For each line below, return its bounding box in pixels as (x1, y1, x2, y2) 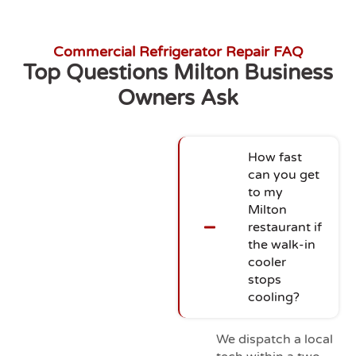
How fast (248, 149, 302, 165)
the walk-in (248, 236, 315, 253)
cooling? (248, 288, 300, 305)
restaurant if (248, 219, 322, 235)
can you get (248, 166, 319, 183)
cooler (248, 253, 286, 270)
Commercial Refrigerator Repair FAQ (52, 42, 304, 60)
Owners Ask (118, 84, 238, 111)
